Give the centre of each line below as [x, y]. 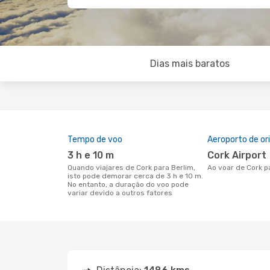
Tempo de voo [95, 140]
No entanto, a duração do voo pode [128, 184]
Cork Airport [240, 155]
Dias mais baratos [190, 64]
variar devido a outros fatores [120, 193]
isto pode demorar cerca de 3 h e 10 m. [135, 176]
